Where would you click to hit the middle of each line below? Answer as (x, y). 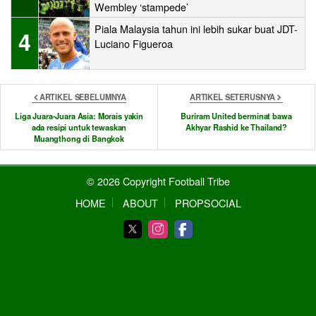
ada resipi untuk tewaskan (79, 127)
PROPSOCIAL (208, 202)
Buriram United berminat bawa (236, 115)
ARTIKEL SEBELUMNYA (83, 96)
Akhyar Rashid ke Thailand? (236, 127)
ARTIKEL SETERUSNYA (232, 96)
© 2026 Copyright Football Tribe (158, 181)
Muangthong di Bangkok (79, 138)
